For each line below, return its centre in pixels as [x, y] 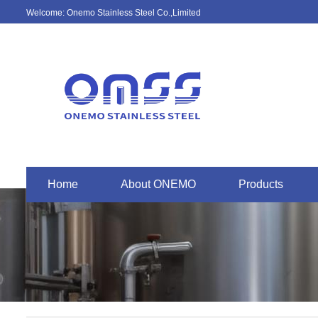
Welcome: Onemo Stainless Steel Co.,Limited [114, 13]
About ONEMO [158, 184]
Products [261, 184]
